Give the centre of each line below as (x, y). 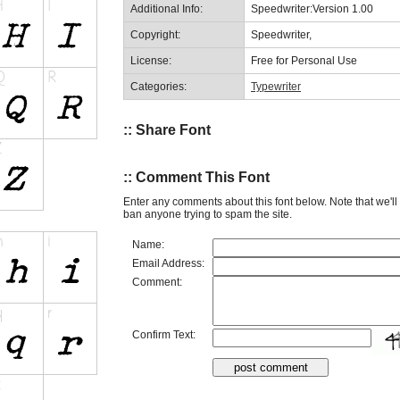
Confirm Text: (164, 334)
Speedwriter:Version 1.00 (312, 8)
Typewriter (276, 86)
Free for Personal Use (304, 60)
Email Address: (168, 263)
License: (151, 60)
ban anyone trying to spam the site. (208, 214)
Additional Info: (167, 8)
